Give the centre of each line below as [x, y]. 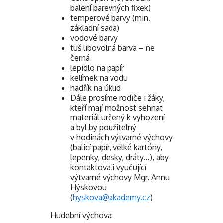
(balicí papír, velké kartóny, [116, 148]
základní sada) [95, 28]
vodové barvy [94, 38]
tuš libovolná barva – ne [112, 48]
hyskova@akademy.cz [111, 197]
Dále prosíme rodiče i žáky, [117, 98]
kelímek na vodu [99, 78]
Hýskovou [88, 187]
